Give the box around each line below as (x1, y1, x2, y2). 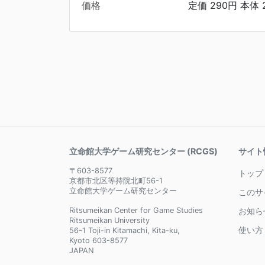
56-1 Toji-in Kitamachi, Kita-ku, (69, 226, 180, 235)
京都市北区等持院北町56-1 (69, 176, 163, 186)
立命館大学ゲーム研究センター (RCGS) (69, 146, 218, 157)
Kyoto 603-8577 (69, 236, 128, 245)
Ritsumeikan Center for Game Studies (69, 206, 203, 215)
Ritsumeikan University (69, 216, 150, 225)
